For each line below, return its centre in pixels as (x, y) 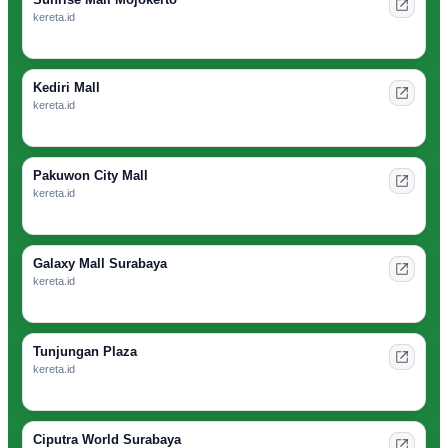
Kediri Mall (66, 88)
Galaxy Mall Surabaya (100, 264)
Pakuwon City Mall (90, 176)
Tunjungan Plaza (85, 352)
